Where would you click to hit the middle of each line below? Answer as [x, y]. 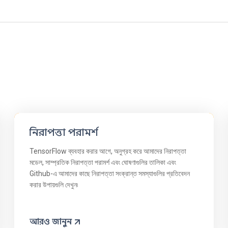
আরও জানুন [51, 222]
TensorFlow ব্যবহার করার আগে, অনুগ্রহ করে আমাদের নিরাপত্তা [108, 151]
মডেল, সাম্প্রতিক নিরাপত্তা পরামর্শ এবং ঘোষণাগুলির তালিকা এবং [103, 162]
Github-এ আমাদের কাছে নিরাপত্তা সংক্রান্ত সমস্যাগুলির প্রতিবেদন [110, 173]
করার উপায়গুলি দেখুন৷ [54, 184]
